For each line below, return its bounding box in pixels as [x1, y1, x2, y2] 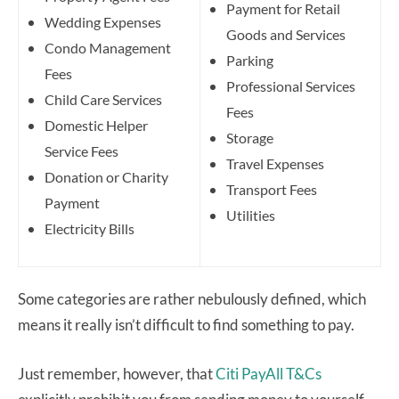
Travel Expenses [226, 154, 324, 172]
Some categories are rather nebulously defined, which [18, 289, 366, 308]
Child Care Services [45, 90, 162, 108]
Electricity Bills [45, 219, 134, 237]
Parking [226, 51, 273, 69]
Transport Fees [226, 180, 317, 198]
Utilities [226, 206, 275, 224]
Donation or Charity [45, 167, 168, 185]
